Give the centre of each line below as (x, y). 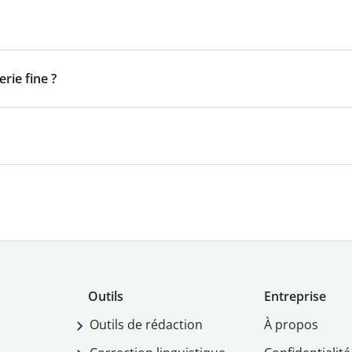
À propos (291, 325)
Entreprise (295, 297)
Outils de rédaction (147, 325)
